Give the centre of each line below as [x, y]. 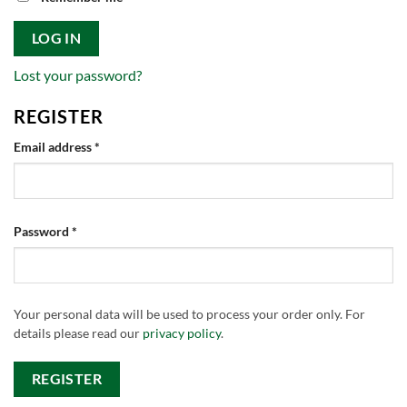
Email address [54, 147]
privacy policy [182, 333]
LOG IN [56, 39]
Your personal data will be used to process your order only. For [189, 314]
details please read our [78, 333]
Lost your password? [78, 75]
